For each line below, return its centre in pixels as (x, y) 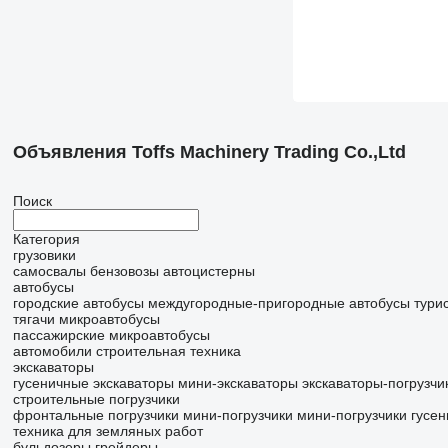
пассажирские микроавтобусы (111, 335)
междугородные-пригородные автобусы (278, 303)
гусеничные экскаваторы (93, 383)
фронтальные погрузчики (95, 415)
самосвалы (49, 271)
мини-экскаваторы (237, 383)
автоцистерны (208, 271)
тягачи (33, 319)
